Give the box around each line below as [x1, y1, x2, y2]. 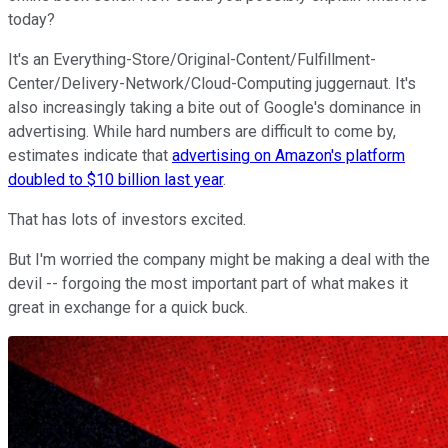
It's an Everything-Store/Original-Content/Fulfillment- [8, 49, 376, 69]
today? [8, 9, 55, 29]
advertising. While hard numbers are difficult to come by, [8, 121, 396, 141]
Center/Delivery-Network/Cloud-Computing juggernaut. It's [8, 73, 416, 93]
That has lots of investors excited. [8, 209, 246, 229]
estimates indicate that [8, 145, 172, 165]
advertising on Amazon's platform [172, 145, 405, 165]
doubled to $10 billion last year [8, 169, 223, 189]
